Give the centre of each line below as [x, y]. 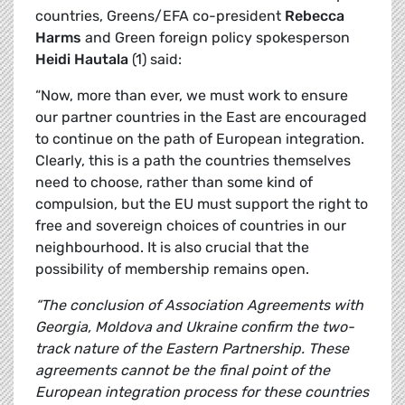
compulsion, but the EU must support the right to [202, 204]
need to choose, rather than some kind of [174, 183]
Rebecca [315, 16]
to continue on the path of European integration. [200, 139]
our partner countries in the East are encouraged [201, 118]
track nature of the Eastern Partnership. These [192, 349]
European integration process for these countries [202, 392]
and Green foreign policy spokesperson [216, 38]
